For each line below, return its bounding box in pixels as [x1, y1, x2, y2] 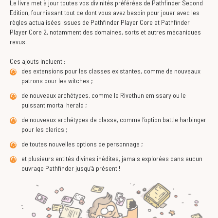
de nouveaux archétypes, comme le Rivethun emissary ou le [21, 91, 186, 99]
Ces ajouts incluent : [10, 57, 65, 65]
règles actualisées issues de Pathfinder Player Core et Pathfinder [10, 18, 190, 26]
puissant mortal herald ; [21, 101, 87, 109]
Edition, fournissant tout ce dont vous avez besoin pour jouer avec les [10, 8, 200, 17]
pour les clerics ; [21, 125, 68, 133]
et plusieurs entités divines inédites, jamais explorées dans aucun [21, 154, 202, 163]
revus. [10, 37, 27, 46]
